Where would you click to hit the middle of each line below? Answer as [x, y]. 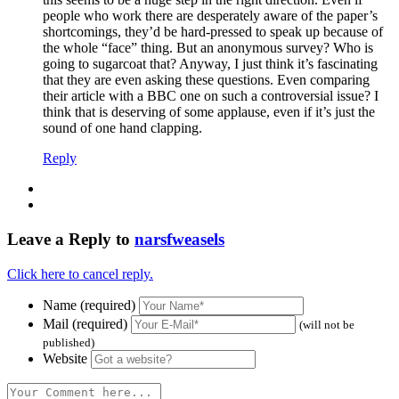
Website [65, 358]
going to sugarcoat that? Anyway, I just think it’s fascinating [210, 64]
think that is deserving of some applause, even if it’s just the [209, 112]
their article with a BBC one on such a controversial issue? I [211, 96]
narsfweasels [179, 239]
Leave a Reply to [71, 239]
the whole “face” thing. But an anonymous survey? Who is [208, 48]
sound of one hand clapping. [122, 128]
